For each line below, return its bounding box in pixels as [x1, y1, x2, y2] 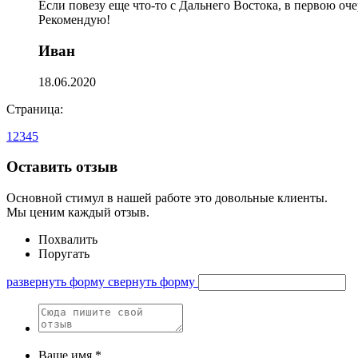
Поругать [38, 247, 89, 261]
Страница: [6, 101, 63, 116]
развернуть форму [6, 275, 105, 289]
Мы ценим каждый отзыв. [6, 205, 149, 220]
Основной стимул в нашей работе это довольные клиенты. [6, 191, 328, 205]
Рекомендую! [38, 13, 110, 27]
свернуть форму [108, 275, 195, 289]
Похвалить [38, 233, 97, 247]
